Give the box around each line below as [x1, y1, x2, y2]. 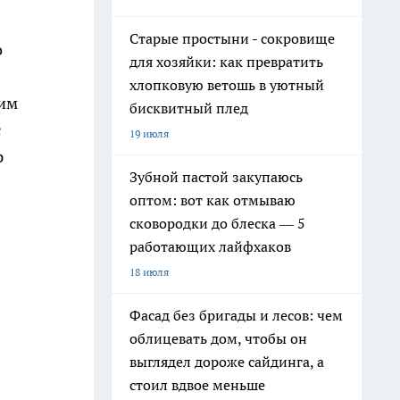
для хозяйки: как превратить [129, 53, 323, 71]
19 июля [129, 127, 169, 140]
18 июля [129, 265, 169, 279]
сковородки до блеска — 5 [129, 214, 305, 232]
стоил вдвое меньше [129, 376, 265, 394]
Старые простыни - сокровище [129, 29, 335, 47]
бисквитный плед [129, 99, 248, 117]
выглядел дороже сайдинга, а [129, 353, 324, 371]
